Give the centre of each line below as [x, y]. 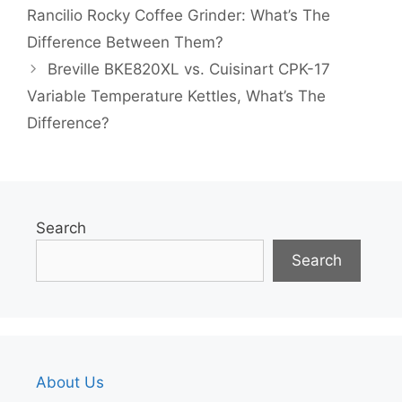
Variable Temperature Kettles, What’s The [176, 96]
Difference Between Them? [125, 43]
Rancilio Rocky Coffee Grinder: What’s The [179, 16]
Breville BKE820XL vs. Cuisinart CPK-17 [189, 70]
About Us [70, 383]
